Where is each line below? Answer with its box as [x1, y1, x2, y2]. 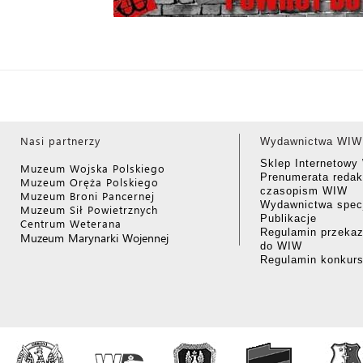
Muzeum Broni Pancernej [20, 189, 155, 203]
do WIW [260, 240, 302, 252]
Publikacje [260, 212, 317, 224]
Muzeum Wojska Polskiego [20, 161, 165, 175]
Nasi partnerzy [20, 134, 100, 147]
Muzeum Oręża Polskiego [20, 175, 159, 189]
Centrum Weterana [20, 216, 122, 230]
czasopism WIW [260, 185, 348, 197]
